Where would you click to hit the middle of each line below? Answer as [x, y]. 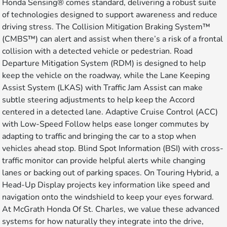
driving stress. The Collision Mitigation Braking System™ [106, 27]
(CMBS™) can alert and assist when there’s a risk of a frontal [113, 39]
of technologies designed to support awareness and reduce [110, 15]
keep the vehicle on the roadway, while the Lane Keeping [106, 76]
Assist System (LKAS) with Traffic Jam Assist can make [103, 88]
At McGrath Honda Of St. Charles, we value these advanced [111, 210]
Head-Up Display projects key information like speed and [106, 185]
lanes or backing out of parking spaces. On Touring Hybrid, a [111, 173]
